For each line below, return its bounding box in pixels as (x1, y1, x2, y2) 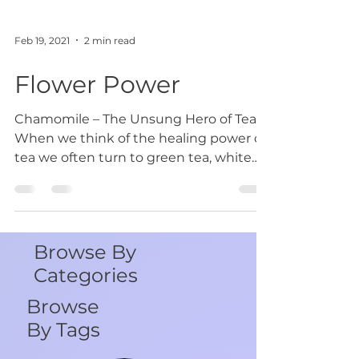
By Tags (26, 331, 100, 355)
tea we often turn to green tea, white (14, 163, 252, 179)
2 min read (84, 46, 135, 59)
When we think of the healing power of (14, 143, 266, 159)
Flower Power (14, 83, 180, 113)
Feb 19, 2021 (14, 46, 70, 59)
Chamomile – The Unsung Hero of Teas (14, 124, 263, 140)
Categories (34, 276, 138, 301)
